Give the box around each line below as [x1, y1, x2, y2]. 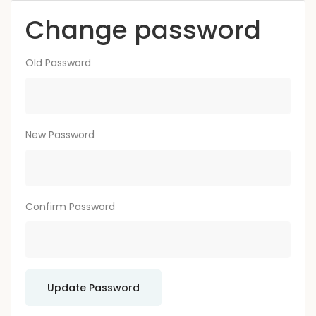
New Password [25, 128, 95, 142]
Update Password [47, 281, 140, 295]
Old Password [25, 56, 91, 70]
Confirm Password [25, 200, 115, 214]
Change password [25, 12, 261, 48]
